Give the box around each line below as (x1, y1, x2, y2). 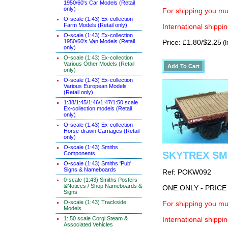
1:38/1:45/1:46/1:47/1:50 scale (64, 99, 138, 105)
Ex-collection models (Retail (64, 105, 132, 111)
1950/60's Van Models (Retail (64, 38, 135, 44)
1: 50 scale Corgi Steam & (64, 215, 128, 221)
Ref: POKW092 (162, 168, 211, 176)
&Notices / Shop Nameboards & (64, 183, 142, 189)
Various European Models (64, 83, 127, 89)
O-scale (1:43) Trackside (64, 199, 126, 205)
